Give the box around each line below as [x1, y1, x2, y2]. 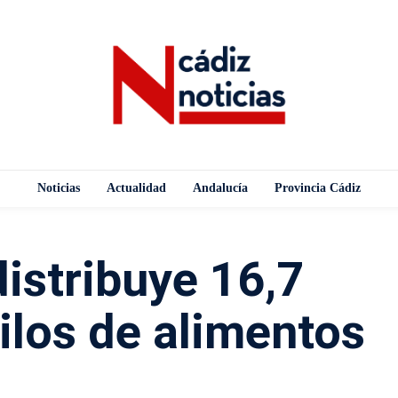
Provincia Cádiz [275, 180, 361, 195]
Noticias [37, 180, 80, 195]
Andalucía [193, 180, 248, 195]
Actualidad [107, 180, 166, 195]
